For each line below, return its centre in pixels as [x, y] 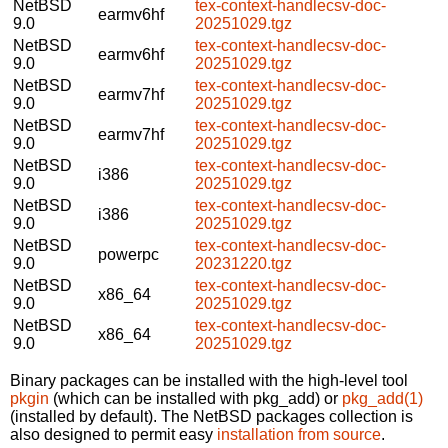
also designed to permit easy [113, 434]
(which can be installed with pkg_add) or [195, 398]
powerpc [128, 254]
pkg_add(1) [382, 398]
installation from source [299, 434]
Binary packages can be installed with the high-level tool [209, 380]
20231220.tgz [243, 263]
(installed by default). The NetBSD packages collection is [211, 416]
